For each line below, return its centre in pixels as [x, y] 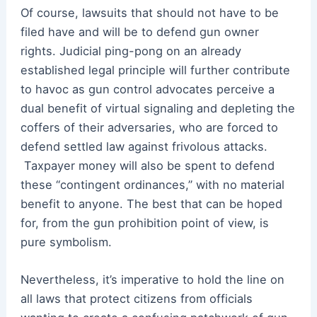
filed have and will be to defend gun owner [139, 31]
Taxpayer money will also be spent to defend [147, 165]
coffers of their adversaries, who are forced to [149, 127]
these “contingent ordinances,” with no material [152, 184]
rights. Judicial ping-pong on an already [131, 51]
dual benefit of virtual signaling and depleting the [157, 108]
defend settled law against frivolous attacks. [144, 146]
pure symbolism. [66, 242]
